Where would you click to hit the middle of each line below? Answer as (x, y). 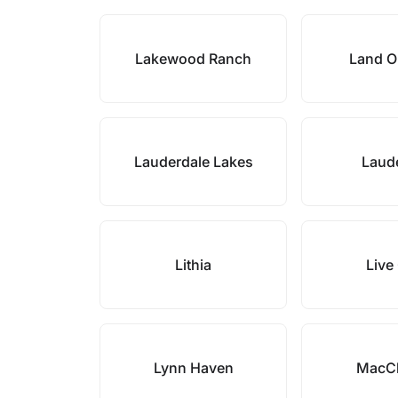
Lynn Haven (193, 368)
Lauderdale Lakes (193, 162)
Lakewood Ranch (194, 59)
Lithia (194, 265)
